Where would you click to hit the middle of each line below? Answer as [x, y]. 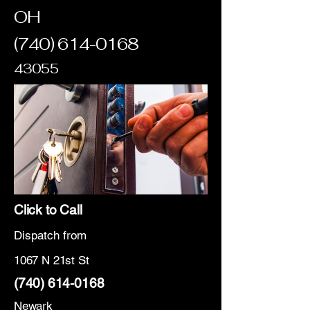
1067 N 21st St [52, 260]
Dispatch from [50, 235]
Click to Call [48, 210]
